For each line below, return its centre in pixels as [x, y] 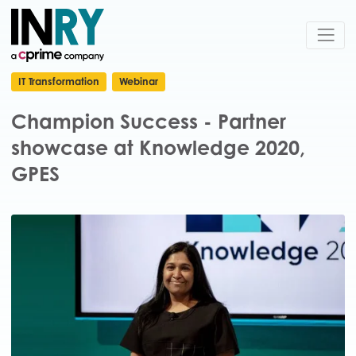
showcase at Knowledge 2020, [158, 148]
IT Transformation [59, 81]
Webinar [139, 81]
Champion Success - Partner [149, 122]
